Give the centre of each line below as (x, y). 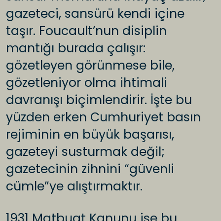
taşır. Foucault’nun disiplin (86, 31)
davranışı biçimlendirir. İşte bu (99, 100)
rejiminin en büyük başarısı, (90, 135)
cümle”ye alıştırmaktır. (74, 186)
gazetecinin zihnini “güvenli (90, 169)
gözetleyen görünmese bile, (90, 66)
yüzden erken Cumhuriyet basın (103, 117)
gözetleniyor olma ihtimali (87, 83)
